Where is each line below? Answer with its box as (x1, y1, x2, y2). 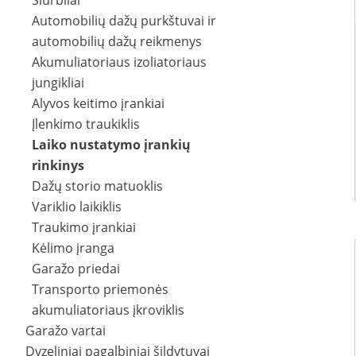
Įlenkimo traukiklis (32, 115, 140, 133)
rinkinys (32, 157, 84, 175)
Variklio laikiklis (32, 198, 122, 216)
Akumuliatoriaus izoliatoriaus (32, 53, 207, 72)
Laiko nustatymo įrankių (32, 136, 191, 154)
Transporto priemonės (32, 281, 168, 299)
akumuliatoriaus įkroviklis (32, 301, 184, 319)
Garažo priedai (32, 260, 120, 278)
